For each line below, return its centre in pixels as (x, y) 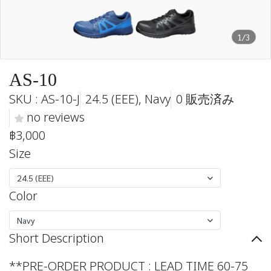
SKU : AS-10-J (44, 100)
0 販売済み (205, 100)
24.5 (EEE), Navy (128, 100)
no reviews (56, 118)
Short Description (57, 239)
